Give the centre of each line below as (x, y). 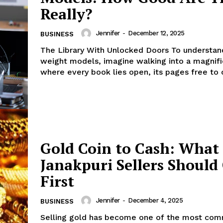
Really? (66, 14)
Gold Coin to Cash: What (130, 148)
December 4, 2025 (155, 201)
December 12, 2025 (156, 33)
